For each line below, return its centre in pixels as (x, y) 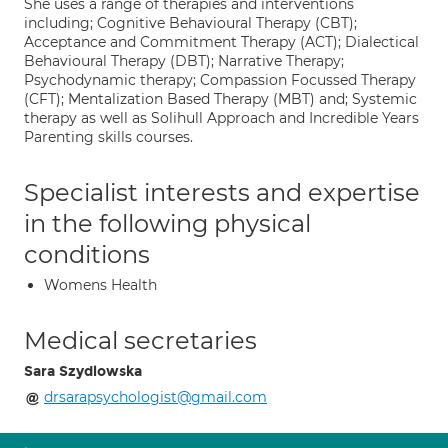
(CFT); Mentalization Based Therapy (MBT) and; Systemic (220, 99)
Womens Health (100, 285)
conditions (87, 254)
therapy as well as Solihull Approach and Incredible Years (221, 118)
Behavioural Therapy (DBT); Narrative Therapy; (184, 61)
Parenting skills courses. (108, 137)
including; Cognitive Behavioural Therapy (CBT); (190, 23)
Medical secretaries (140, 340)
